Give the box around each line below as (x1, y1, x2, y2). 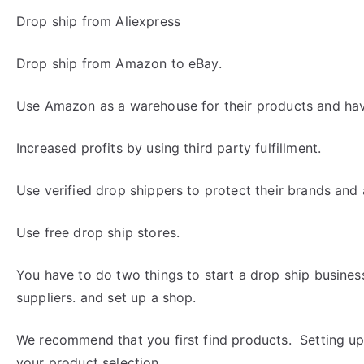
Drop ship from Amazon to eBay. (16, 55, 222, 71)
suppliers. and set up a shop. (16, 289, 197, 305)
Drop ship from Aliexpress (16, 13, 180, 29)
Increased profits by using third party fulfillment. (16, 140, 322, 156)
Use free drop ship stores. (16, 224, 180, 240)
